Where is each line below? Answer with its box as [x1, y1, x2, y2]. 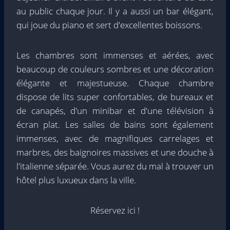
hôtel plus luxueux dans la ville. [16, 174, 136, 186]
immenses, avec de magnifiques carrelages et [16, 132, 214, 145]
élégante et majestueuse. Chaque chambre [16, 77, 214, 89]
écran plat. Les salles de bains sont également [16, 119, 214, 131]
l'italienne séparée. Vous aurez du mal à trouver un [16, 160, 214, 172]
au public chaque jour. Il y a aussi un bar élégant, [16, 5, 214, 17]
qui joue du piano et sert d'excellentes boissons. [16, 19, 202, 31]
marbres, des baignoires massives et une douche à [16, 146, 214, 159]
